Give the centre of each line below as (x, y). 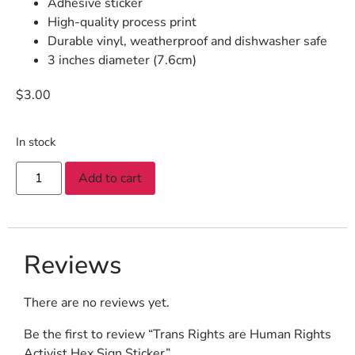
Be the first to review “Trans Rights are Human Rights (177, 335)
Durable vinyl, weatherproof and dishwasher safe (187, 41)
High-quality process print (122, 22)
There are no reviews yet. (97, 303)
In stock (36, 141)
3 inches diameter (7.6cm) (122, 60)
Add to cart (111, 179)
